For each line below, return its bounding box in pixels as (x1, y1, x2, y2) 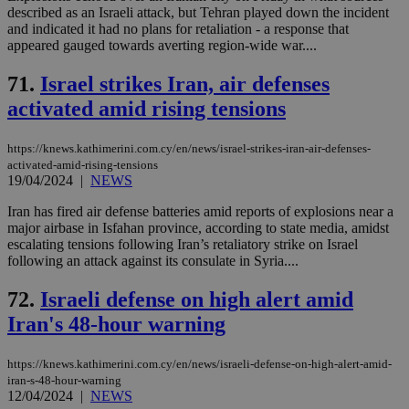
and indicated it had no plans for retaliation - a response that (7, 21, 349, 37)
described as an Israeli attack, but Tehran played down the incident (7, 5, 389, 21)
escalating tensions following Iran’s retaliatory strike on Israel (7, 236, 358, 253)
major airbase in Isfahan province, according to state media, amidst (7, 220, 389, 236)
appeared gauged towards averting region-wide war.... (7, 37, 317, 54)
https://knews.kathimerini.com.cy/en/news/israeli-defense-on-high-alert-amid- (7, 357, 392, 371)
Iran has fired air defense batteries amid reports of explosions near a (7, 204, 393, 220)
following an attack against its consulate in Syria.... (7, 253, 299, 269)
